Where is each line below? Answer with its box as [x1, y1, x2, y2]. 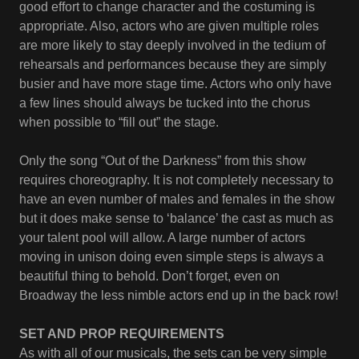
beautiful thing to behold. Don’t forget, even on [19, 269, 280, 283]
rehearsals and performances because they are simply [19, 58, 326, 71]
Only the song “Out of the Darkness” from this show [19, 154, 306, 167]
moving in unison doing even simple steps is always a [19, 250, 324, 264]
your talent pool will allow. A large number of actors [19, 231, 305, 244]
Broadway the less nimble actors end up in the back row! [19, 288, 338, 302]
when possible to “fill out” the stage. [19, 115, 219, 129]
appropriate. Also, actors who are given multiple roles [19, 19, 319, 33]
